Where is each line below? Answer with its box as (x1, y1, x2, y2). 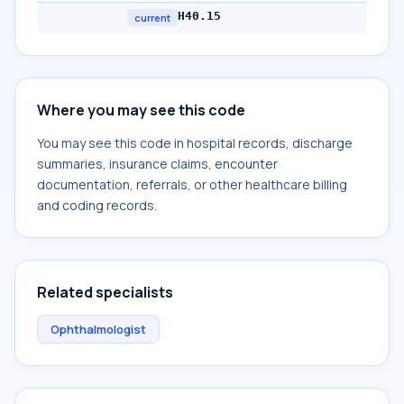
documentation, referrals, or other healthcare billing (37, 176, 347, 193)
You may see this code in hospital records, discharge (37, 134, 353, 151)
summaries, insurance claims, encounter (37, 155, 278, 172)
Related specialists (37, 282, 173, 302)
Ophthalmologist (50, 321, 146, 337)
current (134, 11, 170, 24)
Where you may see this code (37, 100, 245, 120)
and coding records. (37, 197, 157, 214)
